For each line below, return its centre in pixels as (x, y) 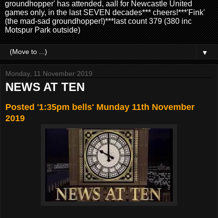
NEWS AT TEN (45, 87)
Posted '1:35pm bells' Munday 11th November (100, 107)
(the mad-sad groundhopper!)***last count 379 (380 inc (98, 21)
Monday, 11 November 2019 (49, 73)
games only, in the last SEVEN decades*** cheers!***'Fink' (105, 12)
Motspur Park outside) (43, 30)
